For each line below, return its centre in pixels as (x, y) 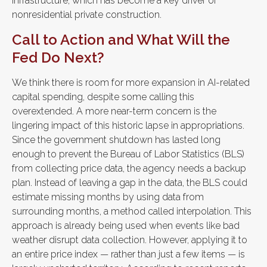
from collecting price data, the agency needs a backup (129, 168)
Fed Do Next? (58, 57)
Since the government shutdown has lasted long (116, 139)
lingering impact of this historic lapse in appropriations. (128, 125)
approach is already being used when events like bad (126, 225)
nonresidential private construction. (87, 14)
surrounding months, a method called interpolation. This (132, 211)
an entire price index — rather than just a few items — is (128, 254)
